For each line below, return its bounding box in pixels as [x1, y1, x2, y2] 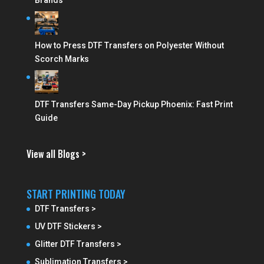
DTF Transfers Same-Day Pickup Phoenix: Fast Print [34, 100, 233, 110]
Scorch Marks [34, 54, 89, 64]
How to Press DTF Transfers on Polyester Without [34, 41, 224, 51]
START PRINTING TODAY [26, 186, 126, 202]
